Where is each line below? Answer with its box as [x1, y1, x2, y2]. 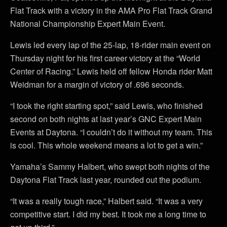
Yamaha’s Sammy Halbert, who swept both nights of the [10, 161, 210, 172]
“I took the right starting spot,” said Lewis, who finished [10, 100, 203, 111]
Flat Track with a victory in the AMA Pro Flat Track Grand [10, 5, 212, 16]
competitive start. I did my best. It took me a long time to [10, 208, 206, 220]
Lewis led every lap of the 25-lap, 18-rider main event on [10, 39, 211, 51]
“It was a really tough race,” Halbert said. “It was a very [10, 195, 203, 207]
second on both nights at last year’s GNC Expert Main [10, 113, 202, 125]
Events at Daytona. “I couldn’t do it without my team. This [10, 126, 212, 138]
